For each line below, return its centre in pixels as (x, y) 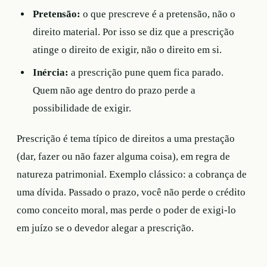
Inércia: (51, 72)
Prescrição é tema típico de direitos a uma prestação (126, 139)
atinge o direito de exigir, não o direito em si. (128, 50)
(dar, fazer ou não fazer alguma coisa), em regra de (123, 157)
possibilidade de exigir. (82, 108)
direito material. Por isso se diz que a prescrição (134, 32)
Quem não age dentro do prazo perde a (114, 90)
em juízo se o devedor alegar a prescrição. (105, 228)
